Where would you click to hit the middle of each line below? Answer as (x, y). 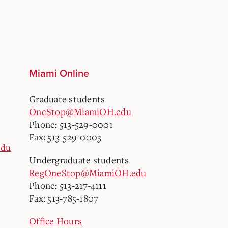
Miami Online (59, 74)
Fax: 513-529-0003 (65, 137)
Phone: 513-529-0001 (71, 124)
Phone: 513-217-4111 (68, 185)
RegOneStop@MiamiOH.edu (88, 173)
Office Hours (55, 221)
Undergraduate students (79, 160)
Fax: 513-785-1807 (64, 198)
